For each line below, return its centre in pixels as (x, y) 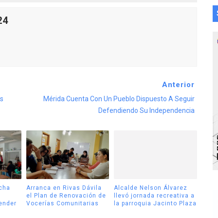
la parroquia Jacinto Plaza (155, 203)
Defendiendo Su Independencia (146, 111)
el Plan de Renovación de (66, 195)
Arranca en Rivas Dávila (64, 188)
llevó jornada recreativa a (154, 195)
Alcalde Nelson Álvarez (151, 188)
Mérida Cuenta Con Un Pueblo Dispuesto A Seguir (119, 99)
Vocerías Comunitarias (62, 203)
